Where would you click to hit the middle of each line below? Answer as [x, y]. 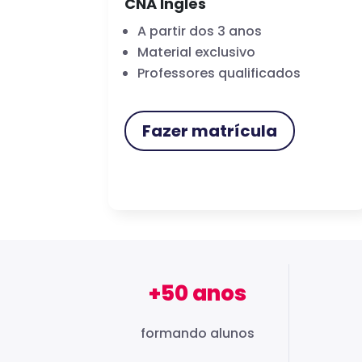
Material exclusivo [197, 52]
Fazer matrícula [210, 130]
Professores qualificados [219, 73]
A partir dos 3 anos [200, 31]
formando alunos [197, 334]
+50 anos [197, 294]
